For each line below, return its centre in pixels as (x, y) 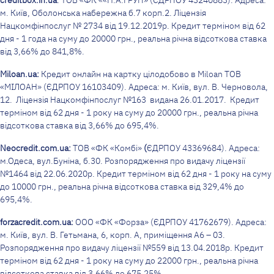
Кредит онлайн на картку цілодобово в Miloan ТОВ (141, 74)
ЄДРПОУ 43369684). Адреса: (203, 148)
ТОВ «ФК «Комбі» (107, 148)
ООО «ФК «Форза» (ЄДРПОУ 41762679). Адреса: (170, 222)
